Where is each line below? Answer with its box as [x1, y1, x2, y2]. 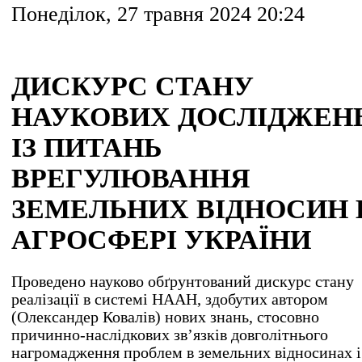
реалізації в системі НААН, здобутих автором [11, 290, 328, 308]
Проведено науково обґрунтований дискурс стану [11, 272, 354, 290]
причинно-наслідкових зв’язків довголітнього [11, 326, 328, 343]
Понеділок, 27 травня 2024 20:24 [11, 2, 305, 26]
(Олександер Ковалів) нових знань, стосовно [11, 308, 319, 326]
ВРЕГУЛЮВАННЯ [11, 163, 250, 194]
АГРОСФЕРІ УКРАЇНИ [11, 225, 311, 255]
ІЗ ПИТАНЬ [11, 133, 162, 163]
